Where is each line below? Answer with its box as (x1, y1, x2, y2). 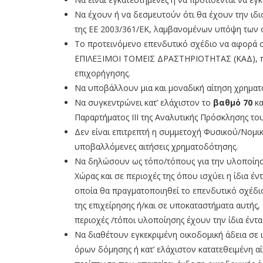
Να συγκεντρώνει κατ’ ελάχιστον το (75, 97, 213, 109)
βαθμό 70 (213, 97, 252, 109)
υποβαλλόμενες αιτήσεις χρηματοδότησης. (75, 141, 238, 153)
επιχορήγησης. (75, 68, 130, 79)
